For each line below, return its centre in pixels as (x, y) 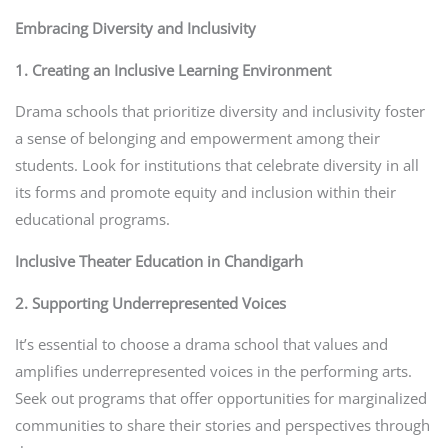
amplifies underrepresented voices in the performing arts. (213, 371)
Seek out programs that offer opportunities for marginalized (220, 398)
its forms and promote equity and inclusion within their (205, 192)
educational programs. (92, 219)
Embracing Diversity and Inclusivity (135, 28)
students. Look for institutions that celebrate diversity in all (216, 165)
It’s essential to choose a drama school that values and (201, 344)
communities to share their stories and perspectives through (222, 425)
